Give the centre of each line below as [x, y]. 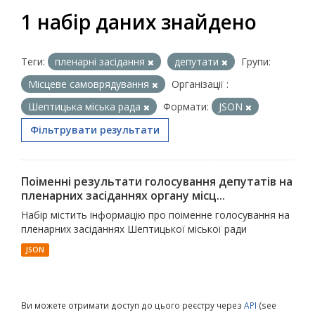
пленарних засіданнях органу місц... [123, 195]
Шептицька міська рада [86, 107]
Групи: [256, 62]
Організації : [200, 84]
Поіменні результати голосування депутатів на [157, 181]
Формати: [186, 107]
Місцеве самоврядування [90, 84]
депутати [198, 62]
